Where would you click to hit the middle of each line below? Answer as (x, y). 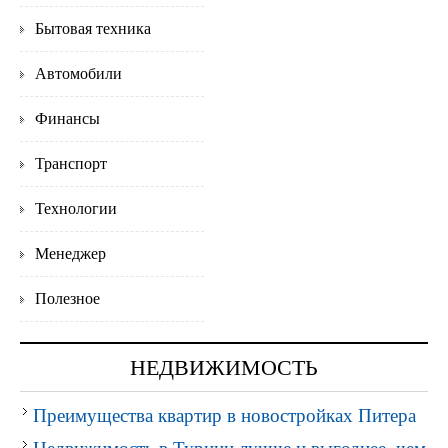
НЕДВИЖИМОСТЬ (224, 367)
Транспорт (71, 163)
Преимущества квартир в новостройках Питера (224, 415)
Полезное (67, 298)
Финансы (67, 118)
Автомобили (78, 73)
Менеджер (70, 253)
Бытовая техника (93, 28)
